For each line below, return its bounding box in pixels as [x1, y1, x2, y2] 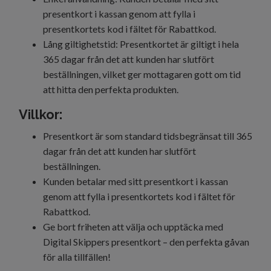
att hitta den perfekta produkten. [43, 83, 178, 96]
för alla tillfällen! [43, 251, 111, 263]
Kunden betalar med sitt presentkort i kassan [43, 175, 228, 188]
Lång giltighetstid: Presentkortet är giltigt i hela [43, 38, 239, 50]
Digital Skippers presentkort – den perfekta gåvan [43, 236, 249, 248]
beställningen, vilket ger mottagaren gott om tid [43, 68, 241, 80]
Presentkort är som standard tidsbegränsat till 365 [43, 130, 252, 142]
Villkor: [19, 107, 62, 123]
